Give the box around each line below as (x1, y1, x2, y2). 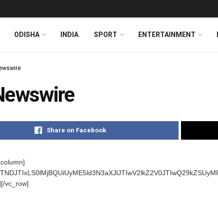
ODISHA (14, 31, 39, 38)
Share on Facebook (47, 127, 106, 134)
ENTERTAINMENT (138, 31, 196, 38)
